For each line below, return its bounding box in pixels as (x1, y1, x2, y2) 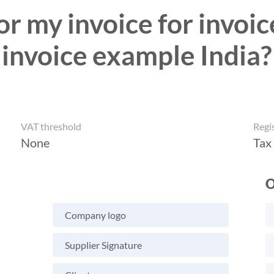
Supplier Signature (65, 239, 142, 251)
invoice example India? (2, 39, 272, 71)
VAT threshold (21, 120, 81, 133)
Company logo (65, 209, 126, 221)
